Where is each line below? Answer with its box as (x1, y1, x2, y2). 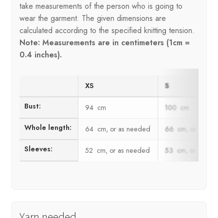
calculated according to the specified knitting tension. (19, 24, 195, 36)
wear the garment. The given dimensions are (19, 12, 166, 24)
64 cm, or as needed (85, 124, 151, 134)
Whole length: (24, 123, 72, 133)
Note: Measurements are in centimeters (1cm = (19, 36, 190, 48)
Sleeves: (24, 144, 53, 154)
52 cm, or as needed (85, 145, 150, 156)
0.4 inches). (19, 49, 62, 60)
